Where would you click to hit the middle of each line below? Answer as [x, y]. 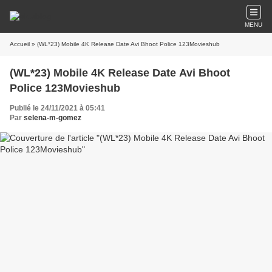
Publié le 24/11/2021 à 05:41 [57, 108]
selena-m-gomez [53, 118]
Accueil [20, 44]
